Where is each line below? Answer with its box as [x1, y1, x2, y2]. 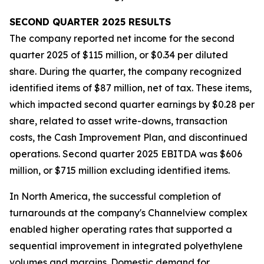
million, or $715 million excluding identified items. [9, 164, 230, 176]
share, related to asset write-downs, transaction [9, 115, 227, 127]
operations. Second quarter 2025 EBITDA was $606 [9, 148, 242, 160]
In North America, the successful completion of [9, 190, 221, 202]
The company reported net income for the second [9, 32, 235, 44]
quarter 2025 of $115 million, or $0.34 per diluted [9, 49, 228, 61]
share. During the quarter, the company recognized [9, 65, 242, 77]
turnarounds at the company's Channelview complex [9, 207, 247, 219]
